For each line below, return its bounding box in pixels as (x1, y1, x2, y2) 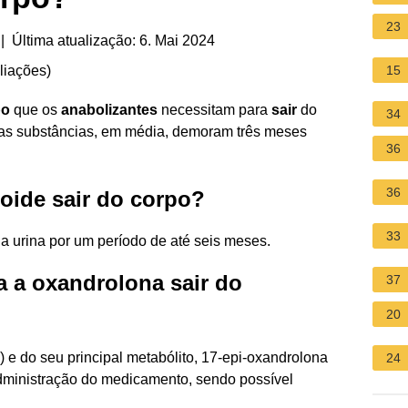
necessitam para (158, 102, 271, 117)
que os (10, 102, 61, 117)
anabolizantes (61, 102, 158, 117)
